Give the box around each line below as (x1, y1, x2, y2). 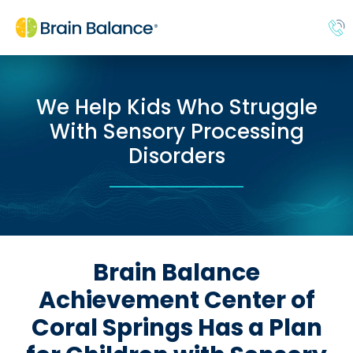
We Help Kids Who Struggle (35, 93, 318, 122)
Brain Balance (93, 256, 260, 289)
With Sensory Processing (49, 117, 304, 147)
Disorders (128, 142, 225, 171)
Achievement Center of (38, 284, 315, 317)
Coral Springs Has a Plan (31, 311, 322, 344)
